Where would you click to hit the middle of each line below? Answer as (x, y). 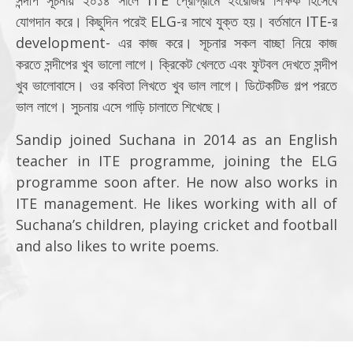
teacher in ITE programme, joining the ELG (176, 161)
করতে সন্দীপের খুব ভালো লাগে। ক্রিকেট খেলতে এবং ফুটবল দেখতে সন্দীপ (176, 64)
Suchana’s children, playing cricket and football (176, 225)
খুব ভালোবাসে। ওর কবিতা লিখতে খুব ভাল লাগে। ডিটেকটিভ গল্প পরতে (176, 85)
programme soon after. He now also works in (176, 182)
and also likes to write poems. (117, 246)
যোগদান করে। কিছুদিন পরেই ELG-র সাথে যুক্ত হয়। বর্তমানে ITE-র (176, 21)
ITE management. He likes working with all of (176, 203)
